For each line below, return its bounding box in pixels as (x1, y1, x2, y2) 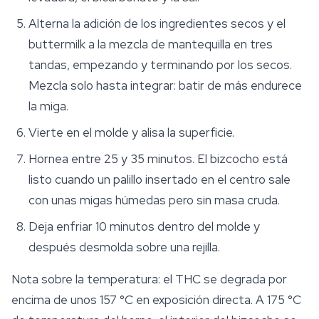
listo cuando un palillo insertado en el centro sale (28, 172, 291, 188)
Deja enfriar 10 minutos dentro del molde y (28, 219, 260, 235)
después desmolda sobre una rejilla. (28, 239, 220, 256)
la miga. (28, 98, 68, 115)
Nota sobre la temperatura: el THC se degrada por (11, 271, 287, 288)
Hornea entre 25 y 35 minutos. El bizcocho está (28, 151, 288, 167)
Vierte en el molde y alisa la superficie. (28, 125, 234, 141)
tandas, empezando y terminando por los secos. (28, 57, 292, 73)
